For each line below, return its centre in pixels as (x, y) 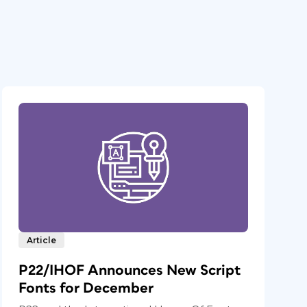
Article (42, 240)
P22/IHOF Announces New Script (130, 270)
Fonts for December (86, 288)
